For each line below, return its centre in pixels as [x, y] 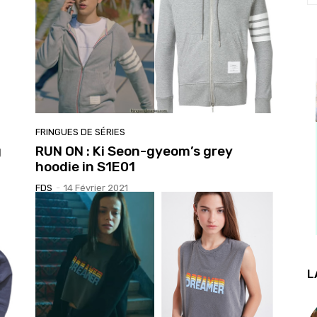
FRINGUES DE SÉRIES [80, 132]
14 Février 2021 [96, 188]
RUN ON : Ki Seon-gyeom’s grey [134, 151]
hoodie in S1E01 [85, 166]
